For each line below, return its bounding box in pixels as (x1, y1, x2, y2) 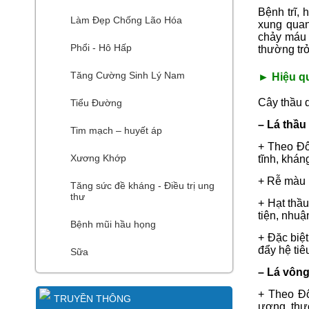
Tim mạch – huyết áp (70, 125, 162, 136)
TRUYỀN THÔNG (54, 293, 131, 304)
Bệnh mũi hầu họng (70, 219, 156, 230)
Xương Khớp (70, 152, 126, 163)
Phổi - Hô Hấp (70, 42, 132, 53)
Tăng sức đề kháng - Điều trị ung (70, 180, 215, 191)
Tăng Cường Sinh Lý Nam (70, 70, 185, 81)
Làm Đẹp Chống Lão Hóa (70, 14, 182, 26)
